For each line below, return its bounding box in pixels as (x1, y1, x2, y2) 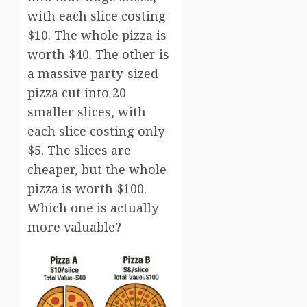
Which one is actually (27, 199, 158, 217)
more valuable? (27, 219, 121, 236)
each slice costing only (27, 123, 164, 140)
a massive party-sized (27, 65, 158, 82)
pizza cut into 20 (27, 84, 126, 101)
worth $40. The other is (27, 46, 169, 63)
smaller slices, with (27, 103, 146, 121)
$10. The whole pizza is (27, 27, 167, 44)
